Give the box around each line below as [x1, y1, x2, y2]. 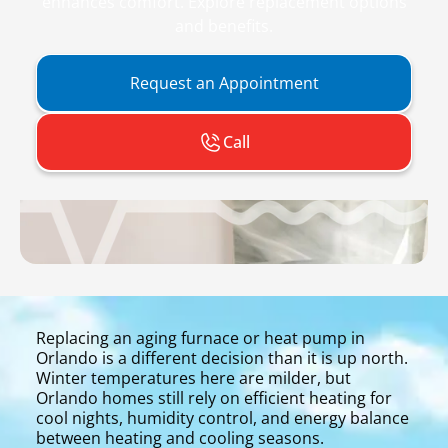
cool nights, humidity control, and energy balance [36, 406, 409, 429]
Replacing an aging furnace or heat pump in [36, 326, 365, 349]
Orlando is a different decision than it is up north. [36, 346, 408, 369]
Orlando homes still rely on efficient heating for [36, 386, 392, 409]
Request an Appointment [129, 72, 319, 95]
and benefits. [175, 14, 273, 37]
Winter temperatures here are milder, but [36, 366, 351, 389]
